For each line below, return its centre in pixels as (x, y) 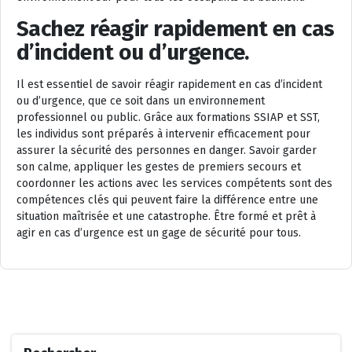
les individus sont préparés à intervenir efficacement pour (163, 134)
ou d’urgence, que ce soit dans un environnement (141, 101)
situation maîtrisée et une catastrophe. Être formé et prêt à (166, 216)
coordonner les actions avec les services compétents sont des (174, 183)
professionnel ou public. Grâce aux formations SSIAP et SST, (168, 117)
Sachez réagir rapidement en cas (176, 29)
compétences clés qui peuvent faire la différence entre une (167, 200)
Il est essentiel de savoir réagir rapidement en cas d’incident (169, 84)
